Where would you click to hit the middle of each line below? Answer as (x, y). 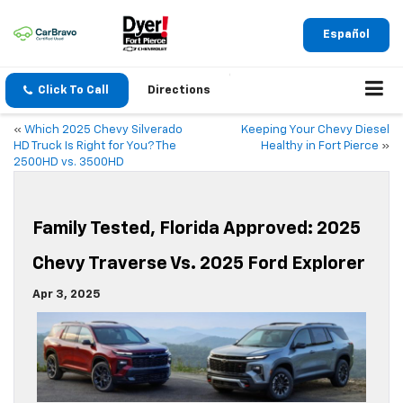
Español (346, 34)
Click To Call (73, 91)
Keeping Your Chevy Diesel (315, 130)
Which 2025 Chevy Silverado (103, 130)
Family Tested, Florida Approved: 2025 (197, 229)
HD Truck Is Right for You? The (95, 147)
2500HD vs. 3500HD (69, 163)
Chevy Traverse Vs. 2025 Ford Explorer (199, 264)
